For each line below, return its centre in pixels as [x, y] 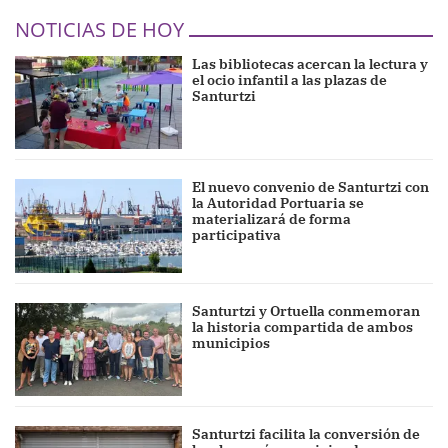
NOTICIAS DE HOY [99, 29]
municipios [231, 342]
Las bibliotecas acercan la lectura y [310, 63]
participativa [237, 235]
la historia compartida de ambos [303, 326]
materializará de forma [272, 219]
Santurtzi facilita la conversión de [306, 433]
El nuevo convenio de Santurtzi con [311, 187]
